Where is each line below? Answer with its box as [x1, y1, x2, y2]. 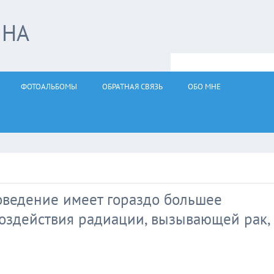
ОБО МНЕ [188, 81, 221, 92]
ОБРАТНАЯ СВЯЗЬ [102, 81, 163, 92]
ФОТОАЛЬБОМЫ [21, 81, 77, 92]
